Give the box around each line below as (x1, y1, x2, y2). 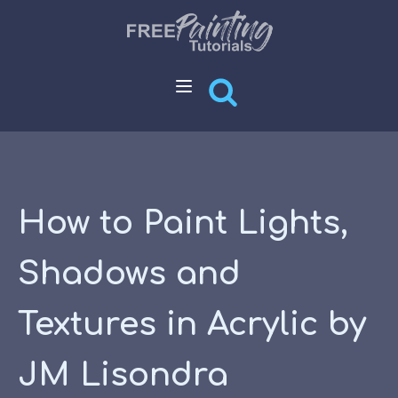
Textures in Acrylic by (18, 306, 366, 342)
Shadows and (18, 256, 241, 291)
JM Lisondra (18, 357, 228, 393)
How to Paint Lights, (18, 205, 348, 241)
